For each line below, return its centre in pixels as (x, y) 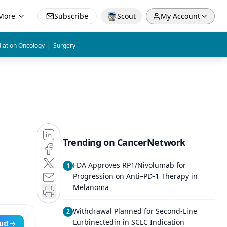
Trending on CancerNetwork (124, 142)
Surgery (64, 45)
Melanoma (91, 187)
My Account (180, 16)
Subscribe (71, 16)
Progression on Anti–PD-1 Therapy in (135, 176)
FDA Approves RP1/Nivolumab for (129, 165)
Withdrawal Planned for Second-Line (135, 211)
